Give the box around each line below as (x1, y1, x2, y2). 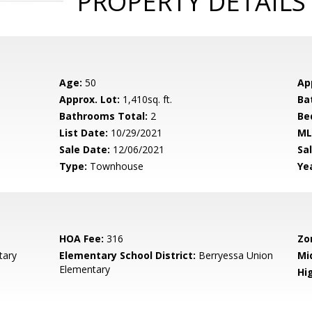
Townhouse (87, 159, 144, 173)
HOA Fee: (59, 232, 104, 245)
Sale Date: (59, 143, 111, 156)
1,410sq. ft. (120, 93, 173, 106)
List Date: (59, 126, 109, 139)
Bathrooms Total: (59, 109, 148, 123)
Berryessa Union (196, 249, 274, 262)
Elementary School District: (59, 249, 196, 262)
